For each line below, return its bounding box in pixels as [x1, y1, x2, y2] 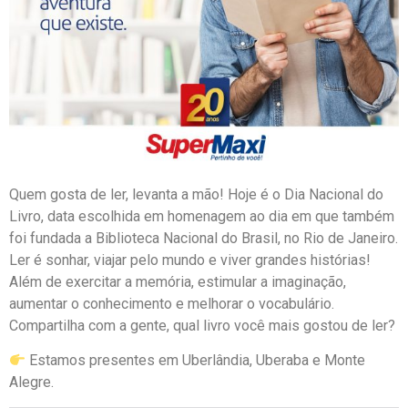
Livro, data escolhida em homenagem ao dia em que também [9, 207, 394, 225]
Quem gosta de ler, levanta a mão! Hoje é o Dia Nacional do [9, 185, 383, 203]
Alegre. [9, 373, 54, 392]
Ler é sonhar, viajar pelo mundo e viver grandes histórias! [9, 250, 371, 269]
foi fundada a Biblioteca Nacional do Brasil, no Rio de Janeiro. [9, 229, 398, 247]
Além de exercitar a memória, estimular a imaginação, [9, 272, 346, 291]
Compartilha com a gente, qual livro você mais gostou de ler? [9, 316, 395, 334]
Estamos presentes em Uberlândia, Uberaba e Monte [25, 352, 366, 370]
